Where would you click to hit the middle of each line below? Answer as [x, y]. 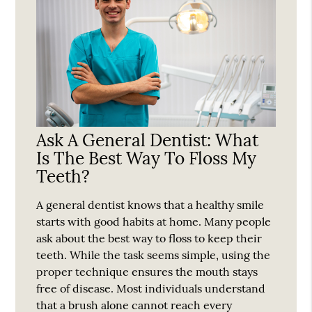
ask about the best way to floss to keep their [149, 238]
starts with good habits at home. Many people [154, 221]
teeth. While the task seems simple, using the [154, 255]
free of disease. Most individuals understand [151, 288]
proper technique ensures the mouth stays [147, 271]
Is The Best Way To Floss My [147, 158]
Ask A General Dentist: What [148, 140]
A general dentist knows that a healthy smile [150, 204]
